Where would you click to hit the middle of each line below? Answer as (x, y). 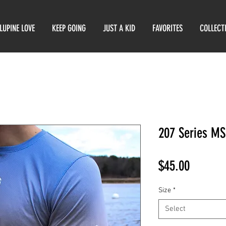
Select (175, 209)
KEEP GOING (69, 28)
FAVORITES (167, 28)
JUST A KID (119, 28)
